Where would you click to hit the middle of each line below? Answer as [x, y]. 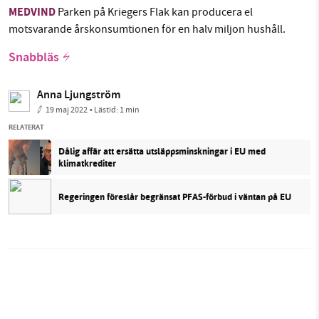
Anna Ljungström [79, 96]
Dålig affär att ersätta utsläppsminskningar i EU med [162, 152]
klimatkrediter [87, 164]
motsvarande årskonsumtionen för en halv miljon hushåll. [147, 30]
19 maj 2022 [67, 110]
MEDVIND [32, 14]
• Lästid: [105, 110]
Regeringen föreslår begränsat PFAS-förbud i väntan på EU [175, 197]
